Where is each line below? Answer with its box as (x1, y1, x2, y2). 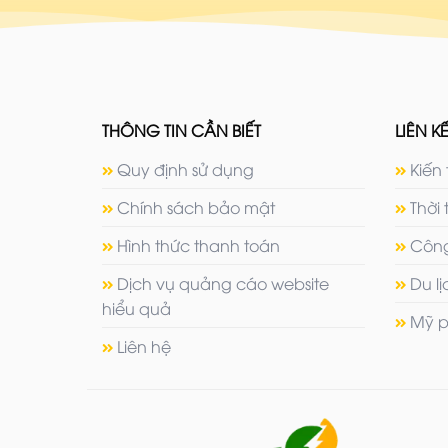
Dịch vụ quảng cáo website (117, 272, 329, 295)
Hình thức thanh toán (117, 234, 280, 257)
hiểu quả (102, 297, 171, 320)
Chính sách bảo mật (117, 196, 275, 219)
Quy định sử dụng (117, 158, 254, 181)
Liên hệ (117, 335, 171, 358)
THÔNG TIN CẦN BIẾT (102, 119, 261, 142)
